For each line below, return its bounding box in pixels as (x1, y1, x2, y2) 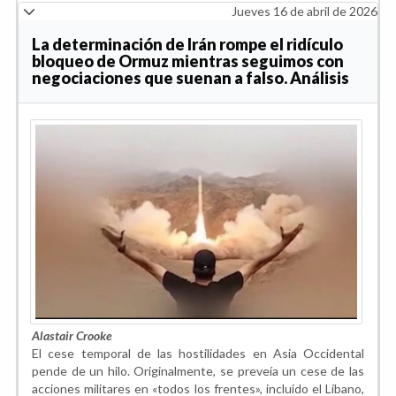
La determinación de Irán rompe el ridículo (32, 34, 343, 54)
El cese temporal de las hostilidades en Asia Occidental (32, 345, 364, 361)
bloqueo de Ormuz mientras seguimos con (32, 50, 344, 71)
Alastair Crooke (32, 327, 112, 343)
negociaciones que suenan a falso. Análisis (32, 67, 349, 88)
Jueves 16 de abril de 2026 (232, 3, 377, 19)
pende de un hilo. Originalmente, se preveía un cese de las (32, 362, 364, 378)
